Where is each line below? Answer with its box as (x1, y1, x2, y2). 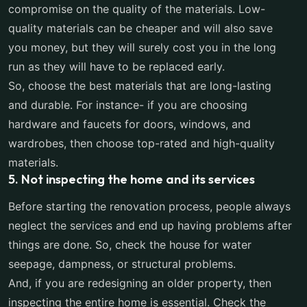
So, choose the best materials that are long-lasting (8, 79, 271, 93)
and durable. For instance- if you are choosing (8, 98, 247, 112)
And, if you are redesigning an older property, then (8, 276, 271, 290)
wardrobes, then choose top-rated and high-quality (8, 136, 275, 150)
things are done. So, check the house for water (8, 238, 251, 251)
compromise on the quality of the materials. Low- (8, 2, 265, 16)
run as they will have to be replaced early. (8, 60, 228, 73)
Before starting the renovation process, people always (8, 199, 291, 213)
